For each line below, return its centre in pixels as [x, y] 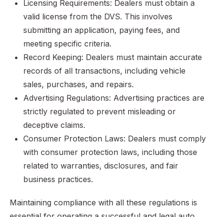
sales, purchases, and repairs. [78, 85]
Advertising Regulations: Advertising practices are [114, 98]
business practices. [58, 179]
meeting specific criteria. [67, 44]
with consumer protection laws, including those [110, 152]
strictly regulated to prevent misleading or [100, 112]
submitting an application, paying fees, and [101, 30]
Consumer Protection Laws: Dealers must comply [115, 139]
